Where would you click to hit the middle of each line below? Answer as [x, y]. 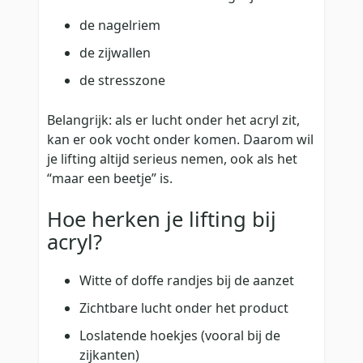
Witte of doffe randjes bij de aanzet [187, 280]
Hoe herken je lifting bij [162, 220]
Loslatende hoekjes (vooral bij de [180, 335]
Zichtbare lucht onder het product [184, 307]
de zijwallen [115, 52]
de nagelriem [120, 25]
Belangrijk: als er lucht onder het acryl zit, [173, 120]
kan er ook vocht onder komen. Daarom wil [180, 139]
